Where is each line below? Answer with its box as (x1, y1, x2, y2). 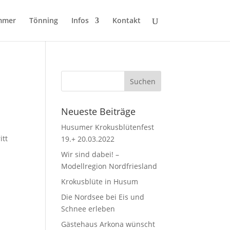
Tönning (29, 15, 58, 25)
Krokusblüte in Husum (61, 177, 139, 186)
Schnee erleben (61, 204, 116, 214)
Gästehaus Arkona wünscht (61, 219, 156, 229)
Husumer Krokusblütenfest (61, 122, 155, 132)
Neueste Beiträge (61, 105, 136, 118)
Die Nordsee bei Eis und (61, 192, 145, 202)
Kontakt (112, 15, 141, 25)
